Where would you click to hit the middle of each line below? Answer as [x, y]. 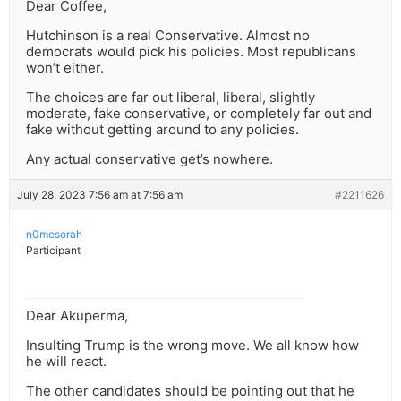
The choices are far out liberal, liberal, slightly [171, 98]
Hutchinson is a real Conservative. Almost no [168, 36]
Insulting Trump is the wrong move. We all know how [192, 346]
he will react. [66, 362]
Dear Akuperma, [77, 316]
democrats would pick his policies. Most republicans [191, 52]
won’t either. [65, 68]
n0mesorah [54, 235]
